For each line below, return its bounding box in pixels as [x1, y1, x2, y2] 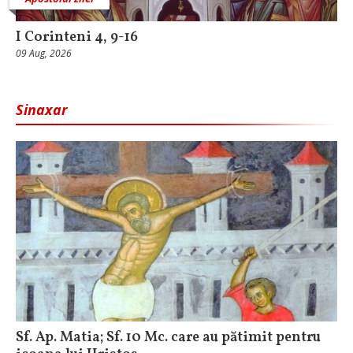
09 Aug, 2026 [16, 46, 72, 60]
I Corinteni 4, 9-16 [16, 27, 138, 47]
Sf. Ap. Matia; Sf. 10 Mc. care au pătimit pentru [16, 328, 321, 348]
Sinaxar [16, 99, 68, 119]
